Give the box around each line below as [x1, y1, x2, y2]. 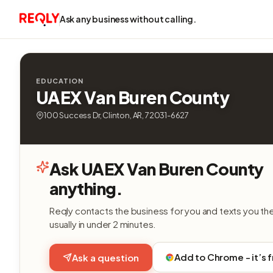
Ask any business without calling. [59, 13, 196, 24]
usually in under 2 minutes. [49, 218, 157, 230]
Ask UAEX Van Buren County [49, 158, 264, 179]
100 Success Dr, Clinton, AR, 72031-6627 [44, 110, 190, 120]
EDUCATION [36, 77, 83, 85]
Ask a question [72, 251, 139, 263]
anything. [49, 178, 123, 199]
